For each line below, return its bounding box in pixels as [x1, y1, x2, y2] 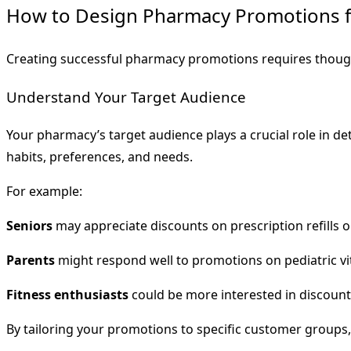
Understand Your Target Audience [6, 86, 246, 107]
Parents [6, 251, 55, 270]
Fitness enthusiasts [6, 286, 128, 304]
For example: [6, 183, 82, 201]
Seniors [6, 217, 52, 235]
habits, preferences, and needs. [6, 148, 193, 166]
